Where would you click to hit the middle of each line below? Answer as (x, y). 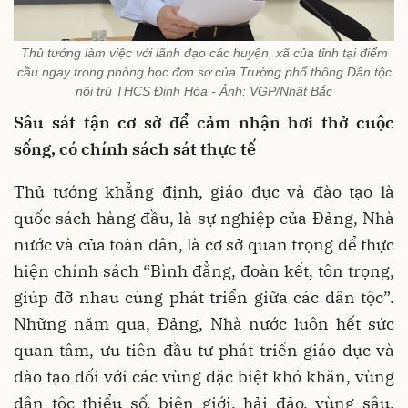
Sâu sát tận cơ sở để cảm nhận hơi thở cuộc (204, 123)
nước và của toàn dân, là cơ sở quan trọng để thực (204, 245)
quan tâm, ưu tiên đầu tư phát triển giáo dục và (204, 351)
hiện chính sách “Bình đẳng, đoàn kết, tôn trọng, (204, 271)
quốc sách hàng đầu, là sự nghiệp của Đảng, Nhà (204, 219)
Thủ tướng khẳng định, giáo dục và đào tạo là (204, 192)
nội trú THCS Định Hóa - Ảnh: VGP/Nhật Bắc (204, 92)
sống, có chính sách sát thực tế (135, 149)
